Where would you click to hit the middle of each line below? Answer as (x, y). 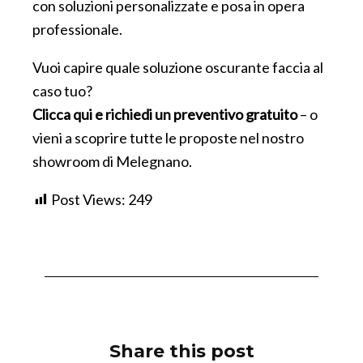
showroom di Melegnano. (112, 161)
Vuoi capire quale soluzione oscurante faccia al (178, 67)
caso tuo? (62, 90)
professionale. (77, 29)
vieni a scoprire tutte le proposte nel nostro (168, 137)
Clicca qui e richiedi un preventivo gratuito (165, 114)
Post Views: (88, 199)
